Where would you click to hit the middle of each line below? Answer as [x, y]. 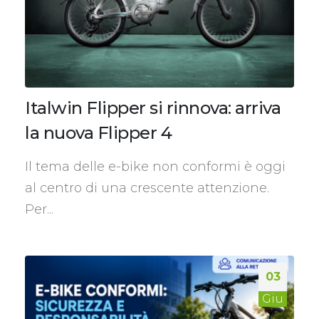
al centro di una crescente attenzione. [147, 188]
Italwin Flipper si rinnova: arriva [153, 108]
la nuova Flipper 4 [98, 132]
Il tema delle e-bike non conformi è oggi [155, 166]
